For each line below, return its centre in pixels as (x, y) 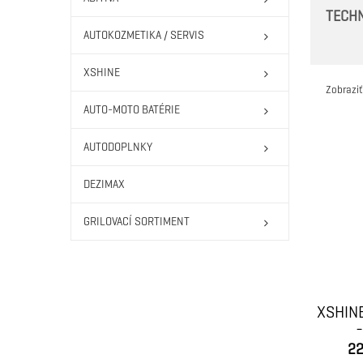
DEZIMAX (104, 184)
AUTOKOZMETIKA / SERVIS (144, 35)
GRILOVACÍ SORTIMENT (137, 222)
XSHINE (102, 73)
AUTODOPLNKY (118, 147)
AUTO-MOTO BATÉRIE (132, 110)
